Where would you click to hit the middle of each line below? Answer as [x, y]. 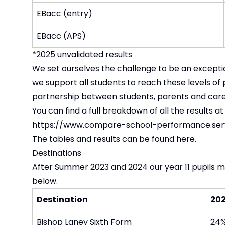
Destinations [57, 153]
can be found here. [159, 139]
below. [46, 181]
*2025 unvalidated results [82, 54]
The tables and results [77, 139]
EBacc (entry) [65, 13]
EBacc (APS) [61, 36]
